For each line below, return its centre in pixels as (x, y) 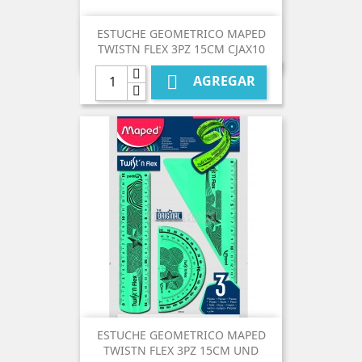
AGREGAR (223, 81)
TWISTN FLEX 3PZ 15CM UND (181, 351)
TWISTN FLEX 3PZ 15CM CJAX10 (181, 49)
